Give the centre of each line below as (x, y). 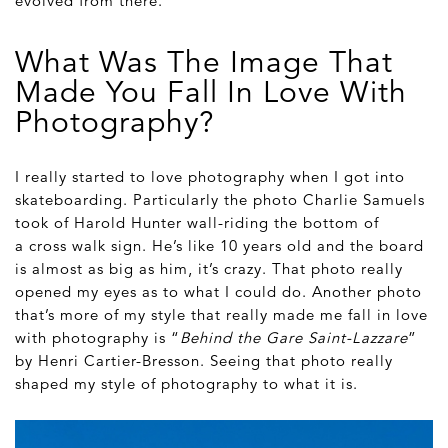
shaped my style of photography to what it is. (186, 384)
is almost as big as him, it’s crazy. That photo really (209, 269)
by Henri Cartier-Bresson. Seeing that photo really (204, 361)
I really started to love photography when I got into (210, 177)
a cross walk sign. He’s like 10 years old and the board (219, 246)
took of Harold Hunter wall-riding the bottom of (197, 223)
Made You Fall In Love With (211, 93)
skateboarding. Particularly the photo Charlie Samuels (220, 200)
